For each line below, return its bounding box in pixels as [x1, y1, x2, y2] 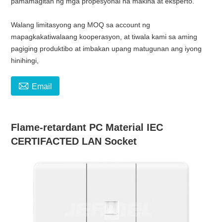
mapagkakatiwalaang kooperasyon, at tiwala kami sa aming [11, 32, 198, 41]
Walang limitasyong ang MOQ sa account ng [11, 20, 151, 29]
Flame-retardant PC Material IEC [11, 121, 164, 133]
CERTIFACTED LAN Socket [11, 135, 137, 147]
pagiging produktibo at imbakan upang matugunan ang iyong [11, 44, 202, 53]
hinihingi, [11, 56, 39, 64]
